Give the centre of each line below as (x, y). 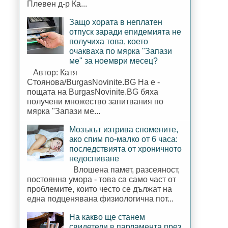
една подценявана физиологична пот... (100, 198)
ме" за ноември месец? (114, 61)
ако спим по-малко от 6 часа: (124, 139)
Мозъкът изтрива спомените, (124, 129)
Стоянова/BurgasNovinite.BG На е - (93, 82)
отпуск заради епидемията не (125, 32)
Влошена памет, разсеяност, (125, 169)
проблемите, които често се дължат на (99, 189)
